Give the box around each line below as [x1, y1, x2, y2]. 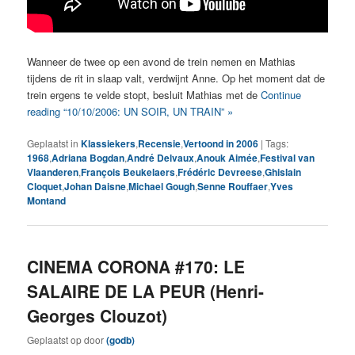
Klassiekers [81, 136, 136, 151]
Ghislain [265, 165, 302, 180]
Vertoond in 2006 [183, 136, 259, 151]
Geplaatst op [27, 333, 85, 346]
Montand [27, 193, 67, 208]
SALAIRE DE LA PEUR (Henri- [27, 278, 265, 303]
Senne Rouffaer [197, 179, 269, 194]
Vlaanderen [27, 165, 79, 180]
